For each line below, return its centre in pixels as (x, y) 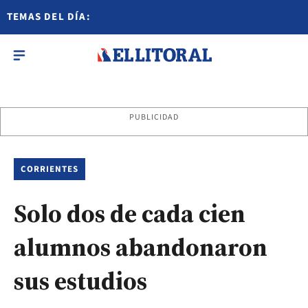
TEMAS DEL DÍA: (49, 17)
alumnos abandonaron (141, 247)
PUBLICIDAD (154, 117)
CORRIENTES (50, 169)
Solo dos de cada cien (130, 213)
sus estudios (80, 281)
